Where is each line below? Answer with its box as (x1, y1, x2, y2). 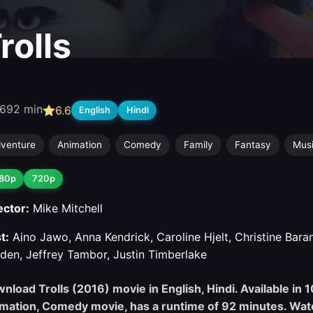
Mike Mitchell (29, 201, 103, 215)
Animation (57, 139, 103, 151)
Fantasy (234, 139, 271, 151)
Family (183, 139, 213, 151)
